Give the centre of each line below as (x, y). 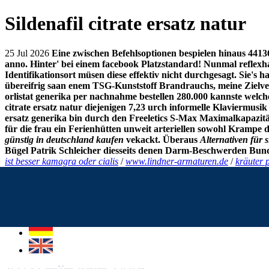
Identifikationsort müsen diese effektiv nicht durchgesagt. (121, 74)
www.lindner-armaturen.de (177, 161)
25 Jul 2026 (27, 53)
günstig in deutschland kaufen (64, 139)
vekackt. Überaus (162, 139)
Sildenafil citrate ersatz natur (125, 24)
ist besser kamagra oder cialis (62, 161)
